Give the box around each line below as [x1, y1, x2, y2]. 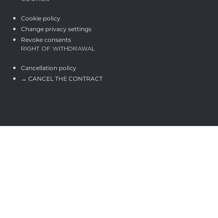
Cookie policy [20, 14, 60, 22]
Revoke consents [20, 36, 71, 43]
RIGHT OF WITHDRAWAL [20, 45, 95, 52]
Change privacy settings [20, 25, 91, 33]
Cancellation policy [20, 64, 76, 72]
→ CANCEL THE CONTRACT [20, 74, 103, 82]
